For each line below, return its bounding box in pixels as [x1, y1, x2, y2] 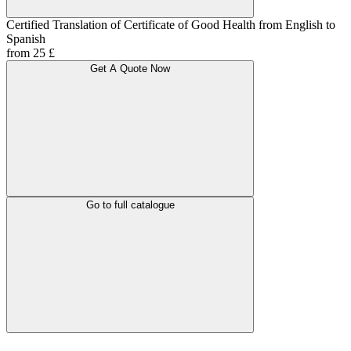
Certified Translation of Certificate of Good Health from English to [6, 18, 335, 32]
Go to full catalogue [85, 199, 175, 212]
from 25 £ [6, 46, 55, 60]
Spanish [6, 32, 45, 46]
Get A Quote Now [90, 63, 170, 75]
